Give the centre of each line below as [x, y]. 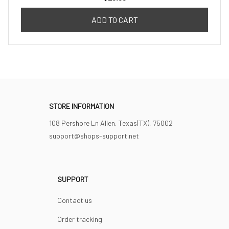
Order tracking [80, 219]
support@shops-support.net [94, 136]
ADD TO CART [114, 20]
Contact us [75, 200]
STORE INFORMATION [82, 106]
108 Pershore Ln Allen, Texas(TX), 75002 [111, 123]
